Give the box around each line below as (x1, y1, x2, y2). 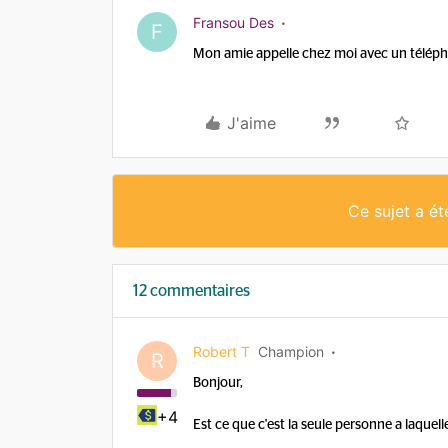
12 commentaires (133, 283, 250, 299)
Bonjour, (193, 376, 243, 390)
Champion (258, 343, 324, 360)
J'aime (227, 113, 276, 133)
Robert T (193, 343, 250, 360)
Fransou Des (193, 14, 274, 31)
